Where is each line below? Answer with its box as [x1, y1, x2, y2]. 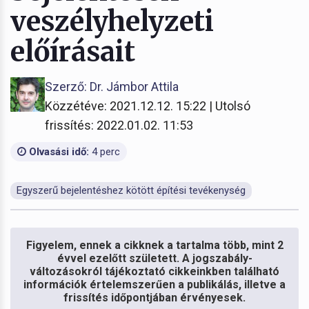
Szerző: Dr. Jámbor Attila [45, 79, 179, 94]
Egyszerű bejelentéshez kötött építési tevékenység [17, 183, 246, 197]
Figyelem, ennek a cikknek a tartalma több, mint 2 [26, 238, 283, 252]
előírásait [10, 34, 135, 69]
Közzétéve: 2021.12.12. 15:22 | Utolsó [45, 98, 250, 113]
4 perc [89, 145, 120, 158]
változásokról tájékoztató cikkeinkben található [30, 264, 279, 278]
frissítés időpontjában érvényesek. [63, 290, 246, 304]
